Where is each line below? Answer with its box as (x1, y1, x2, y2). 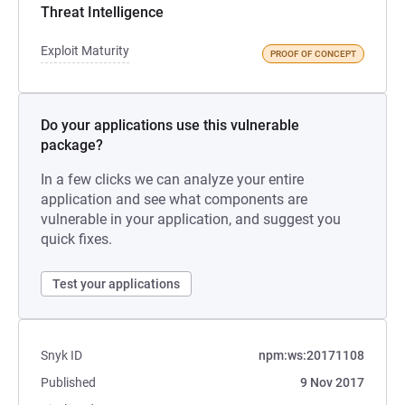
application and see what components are (41, 191, 307, 208)
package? (41, 137, 103, 154)
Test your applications (52, 277, 180, 291)
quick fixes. (41, 231, 112, 248)
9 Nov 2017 (300, 375, 364, 390)
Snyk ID (41, 348, 82, 363)
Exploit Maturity (41, 43, 129, 58)
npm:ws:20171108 (259, 348, 364, 363)
